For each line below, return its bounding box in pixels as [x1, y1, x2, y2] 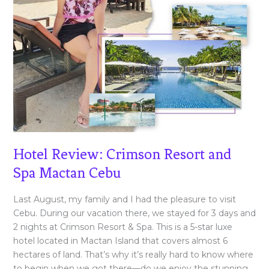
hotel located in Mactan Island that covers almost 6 [13, 235, 228, 247]
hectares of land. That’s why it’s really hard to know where [13, 249, 253, 261]
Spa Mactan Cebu [13, 164, 121, 181]
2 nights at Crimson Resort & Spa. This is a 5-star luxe [13, 222, 232, 233]
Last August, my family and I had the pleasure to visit [13, 194, 236, 205]
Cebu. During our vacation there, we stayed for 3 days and [13, 208, 256, 219]
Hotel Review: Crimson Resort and [13, 145, 231, 163]
